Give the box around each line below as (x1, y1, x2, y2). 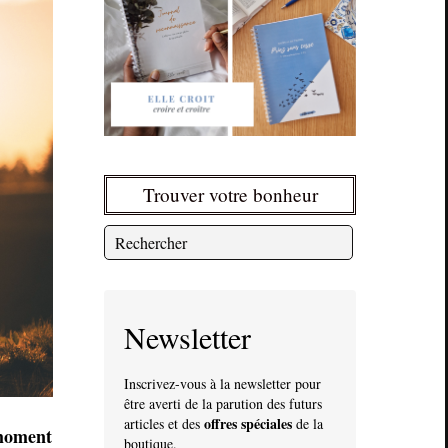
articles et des (124, 413, 204, 433)
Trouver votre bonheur (142, 181, 318, 207)
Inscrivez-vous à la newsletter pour (124, 373, 321, 393)
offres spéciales (204, 412, 296, 434)
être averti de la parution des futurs (124, 393, 322, 413)
